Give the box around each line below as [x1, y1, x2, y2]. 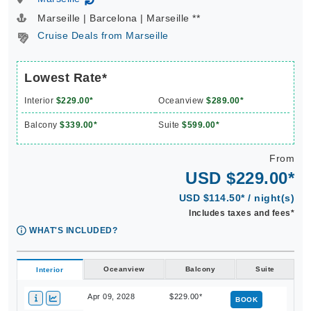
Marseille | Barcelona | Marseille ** [37, 12, 200, 24]
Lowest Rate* [24, 71, 107, 85]
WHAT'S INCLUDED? [29, 226, 117, 236]
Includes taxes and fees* [189, 208, 294, 219]
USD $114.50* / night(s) [178, 192, 294, 204]
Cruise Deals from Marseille [37, 30, 169, 42]
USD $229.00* [185, 169, 294, 188]
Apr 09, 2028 [87, 292, 135, 301]
